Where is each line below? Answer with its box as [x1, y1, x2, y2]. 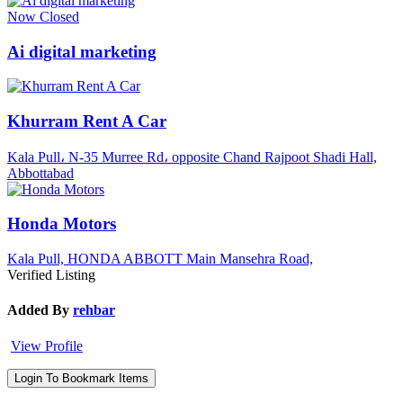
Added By [7, 302, 69, 318]
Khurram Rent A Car [7, 112, 166, 131]
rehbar [73, 302, 115, 318]
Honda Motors [7, 214, 116, 234]
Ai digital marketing [7, 41, 157, 61]
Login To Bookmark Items [14, 371, 148, 385]
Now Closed [7, 8, 79, 24]
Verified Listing [7, 267, 95, 283]
